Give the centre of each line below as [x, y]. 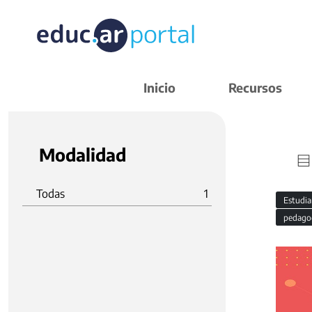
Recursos [255, 87]
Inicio [159, 87]
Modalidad [83, 155]
